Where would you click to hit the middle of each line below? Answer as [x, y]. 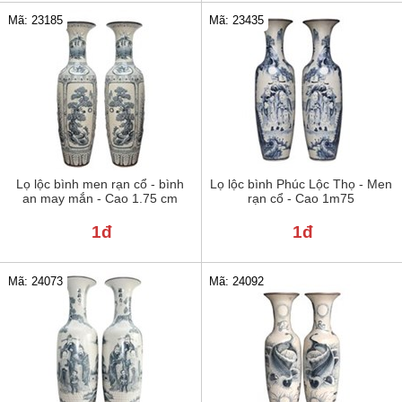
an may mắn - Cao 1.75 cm [100, 198]
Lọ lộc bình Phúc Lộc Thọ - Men [301, 184]
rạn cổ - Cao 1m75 [301, 198]
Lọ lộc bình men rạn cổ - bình [100, 184]
